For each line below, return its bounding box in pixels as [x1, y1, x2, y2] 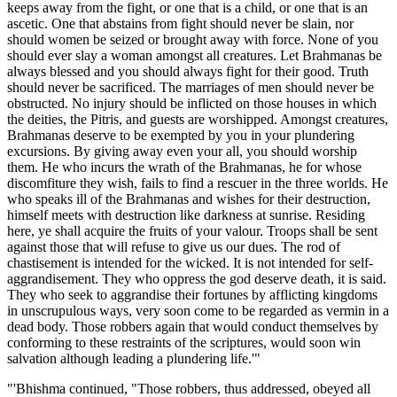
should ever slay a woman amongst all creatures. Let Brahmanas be [7, 47, 382, 63]
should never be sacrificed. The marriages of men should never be [7, 79, 374, 95]
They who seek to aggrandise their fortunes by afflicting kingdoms [7, 286, 378, 302]
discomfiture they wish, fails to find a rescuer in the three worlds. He [7, 175, 388, 191]
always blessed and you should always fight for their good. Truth [7, 63, 369, 79]
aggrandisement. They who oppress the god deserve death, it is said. [7, 270, 386, 286]
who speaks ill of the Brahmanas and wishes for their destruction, [7, 191, 370, 206]
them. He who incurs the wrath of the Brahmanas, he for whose [7, 159, 362, 175]
